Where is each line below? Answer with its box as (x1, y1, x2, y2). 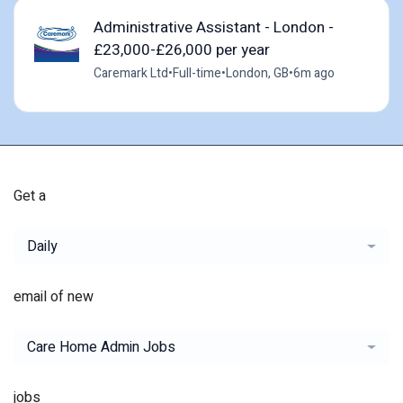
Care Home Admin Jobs (27, 336, 175, 359)
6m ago (292, 64, 335, 84)
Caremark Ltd (93, 64, 168, 84)
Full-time (172, 64, 221, 84)
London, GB (225, 64, 289, 84)
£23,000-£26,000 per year (93, 39, 270, 62)
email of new (13, 286, 94, 309)
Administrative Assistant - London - (93, 16, 334, 40)
